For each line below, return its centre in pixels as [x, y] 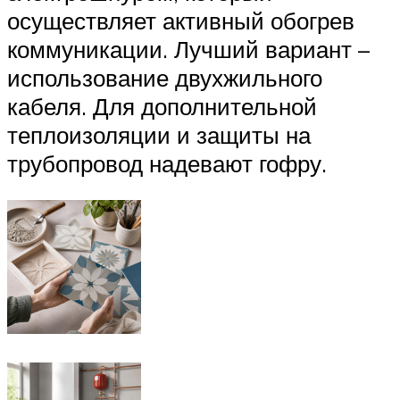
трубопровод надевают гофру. [167, 163]
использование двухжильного [165, 77]
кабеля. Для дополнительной [162, 106]
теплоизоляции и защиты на [159, 134]
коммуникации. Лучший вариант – [188, 49]
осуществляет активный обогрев [181, 20]
